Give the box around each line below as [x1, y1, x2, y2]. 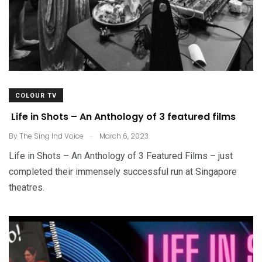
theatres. [9, 181, 44, 193]
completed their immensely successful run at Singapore [9, 166, 237, 177]
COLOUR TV [15, 91, 57, 99]
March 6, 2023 [98, 130, 149, 141]
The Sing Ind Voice [19, 130, 84, 141]
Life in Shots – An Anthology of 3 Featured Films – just [9, 150, 233, 161]
